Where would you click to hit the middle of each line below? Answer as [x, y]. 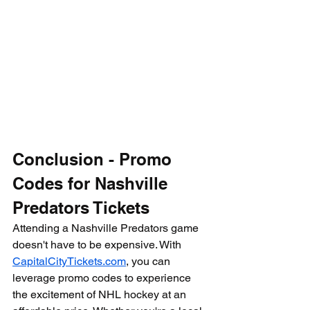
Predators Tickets [81, 208]
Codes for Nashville [92, 183]
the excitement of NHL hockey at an [101, 294]
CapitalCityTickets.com [69, 261]
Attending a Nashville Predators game [107, 228]
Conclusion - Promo [94, 159]
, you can [149, 261]
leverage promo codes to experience [103, 278]
